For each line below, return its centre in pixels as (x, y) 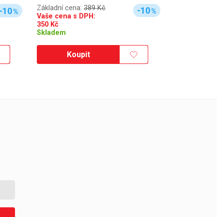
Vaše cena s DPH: (66, 16)
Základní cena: (60, 8)
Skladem (51, 32)
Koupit (78, 55)
